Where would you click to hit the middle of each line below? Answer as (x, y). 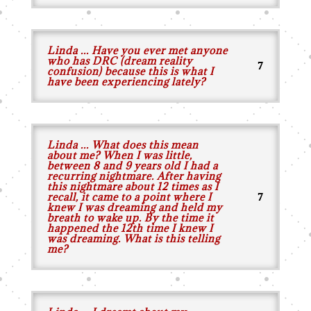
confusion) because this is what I (130, 71)
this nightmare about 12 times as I (133, 186)
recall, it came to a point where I (129, 197)
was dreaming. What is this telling (133, 238)
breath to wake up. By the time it (130, 218)
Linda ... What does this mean (123, 145)
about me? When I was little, (119, 155)
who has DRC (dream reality (119, 61)
